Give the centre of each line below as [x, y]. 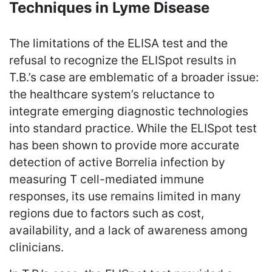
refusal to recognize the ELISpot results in [123, 60]
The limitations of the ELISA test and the [118, 43]
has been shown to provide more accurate [124, 145]
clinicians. [36, 247]
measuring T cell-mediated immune [107, 179]
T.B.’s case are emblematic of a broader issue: [134, 77]
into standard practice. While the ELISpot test [133, 128]
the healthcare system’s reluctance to [112, 94]
